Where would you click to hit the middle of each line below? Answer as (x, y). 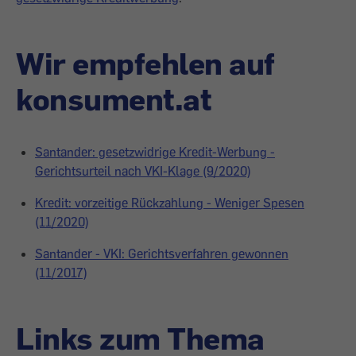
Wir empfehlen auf (145, 63)
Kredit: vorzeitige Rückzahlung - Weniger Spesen (170, 203)
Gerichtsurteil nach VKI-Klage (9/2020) (143, 171)
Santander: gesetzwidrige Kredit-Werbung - (155, 152)
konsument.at (114, 99)
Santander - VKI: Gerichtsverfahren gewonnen (162, 253)
